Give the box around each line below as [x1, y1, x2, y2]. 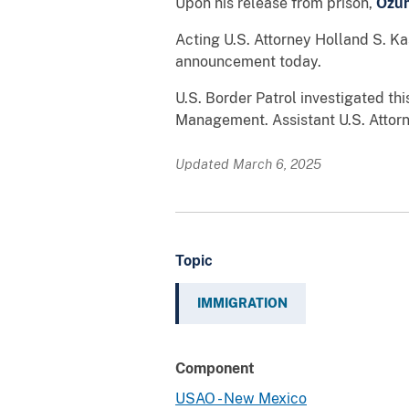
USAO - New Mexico [175, 389, 307, 407]
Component [175, 359, 255, 377]
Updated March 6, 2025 [175, 155, 321, 172]
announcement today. [175, 52, 321, 70]
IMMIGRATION [197, 295, 288, 310]
